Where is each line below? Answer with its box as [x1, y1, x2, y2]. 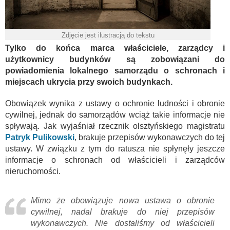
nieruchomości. [5, 166, 61, 176]
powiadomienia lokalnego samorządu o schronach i [5, 66, 225, 75]
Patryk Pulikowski [5, 132, 74, 142]
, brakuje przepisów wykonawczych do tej [74, 132, 225, 142]
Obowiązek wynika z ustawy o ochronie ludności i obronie [5, 99, 225, 108]
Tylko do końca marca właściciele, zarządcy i [5, 43, 225, 52]
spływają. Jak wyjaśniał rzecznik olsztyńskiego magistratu [5, 121, 225, 130]
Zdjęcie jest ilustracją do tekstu [61, 31, 155, 39]
